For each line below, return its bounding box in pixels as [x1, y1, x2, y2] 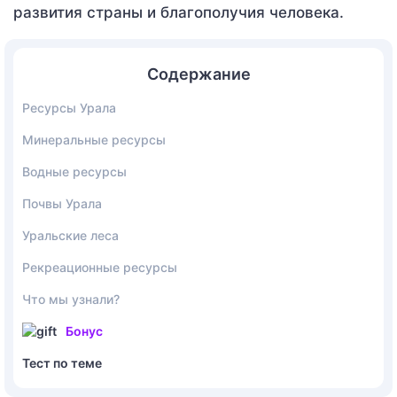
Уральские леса [22, 227, 119, 243]
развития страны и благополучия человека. [13, 3, 344, 21]
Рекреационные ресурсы [22, 259, 177, 275]
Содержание [146, 64, 251, 83]
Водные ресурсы [22, 163, 127, 179]
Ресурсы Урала [22, 99, 116, 115]
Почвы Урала [22, 195, 102, 211]
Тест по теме [22, 354, 102, 370]
